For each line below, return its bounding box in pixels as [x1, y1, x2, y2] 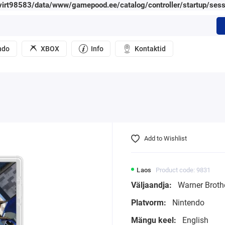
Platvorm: [131, 198, 166, 208]
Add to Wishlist [144, 134, 187, 142]
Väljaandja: [131, 180, 172, 190]
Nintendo [170, 198, 204, 208]
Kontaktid [134, 45, 166, 53]
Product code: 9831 [156, 166, 211, 174]
